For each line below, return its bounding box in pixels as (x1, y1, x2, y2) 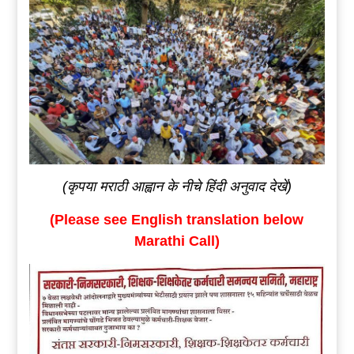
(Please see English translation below (50, 212, 304, 228)
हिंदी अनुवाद (204, 179, 269, 195)
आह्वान (130, 179, 163, 195)
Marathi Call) (134, 233, 220, 250)
